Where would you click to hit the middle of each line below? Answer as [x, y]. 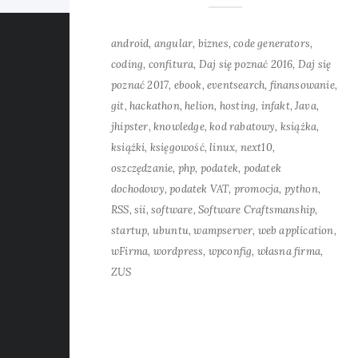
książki [128, 147]
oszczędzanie [142, 168]
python [301, 189]
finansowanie [302, 85]
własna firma [289, 251]
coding [127, 64]
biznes [213, 44]
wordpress [178, 251]
